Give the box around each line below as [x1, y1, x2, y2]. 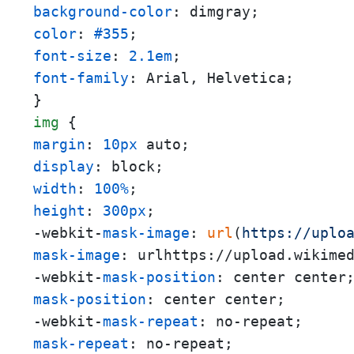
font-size [33, 47, 111, 65]
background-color [33, 3, 172, 21]
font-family [33, 70, 129, 87]
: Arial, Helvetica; [129, 70, 294, 87]
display [33, 158, 94, 175]
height [33, 202, 85, 220]
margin [33, 136, 85, 153]
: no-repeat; [129, 335, 233, 352]
